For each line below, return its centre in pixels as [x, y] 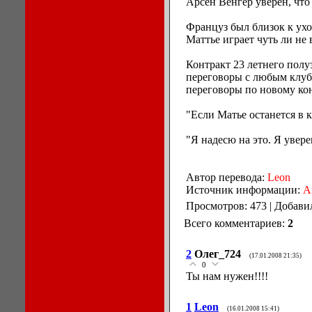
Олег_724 [218, 254]
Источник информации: [244, 190]
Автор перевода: [227, 177]
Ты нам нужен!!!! [227, 276]
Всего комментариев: [236, 223]
